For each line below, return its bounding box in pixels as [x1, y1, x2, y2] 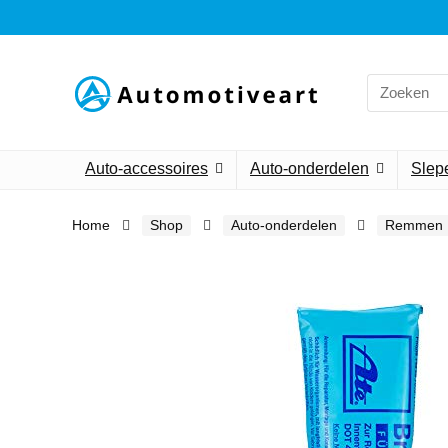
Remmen [385, 217, 443, 233]
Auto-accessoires [85, 160, 208, 177]
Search [366, 72, 413, 90]
